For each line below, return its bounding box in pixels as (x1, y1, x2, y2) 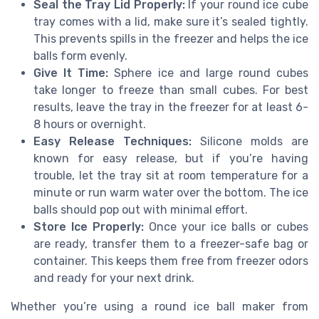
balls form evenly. (33, 48, 127, 63)
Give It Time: (33, 66, 109, 80)
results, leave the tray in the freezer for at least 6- (33, 100, 308, 114)
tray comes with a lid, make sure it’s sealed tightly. (33, 14, 308, 28)
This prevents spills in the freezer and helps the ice (33, 31, 308, 46)
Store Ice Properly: (33, 219, 144, 234)
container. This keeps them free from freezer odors (33, 253, 308, 268)
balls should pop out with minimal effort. (33, 202, 248, 216)
